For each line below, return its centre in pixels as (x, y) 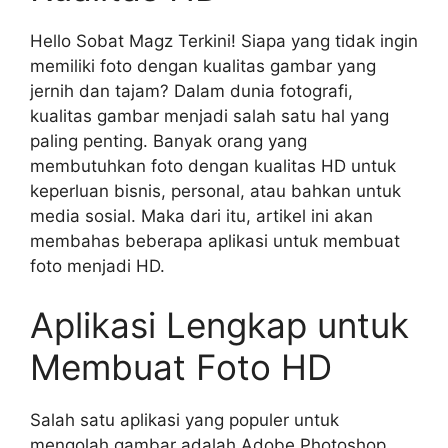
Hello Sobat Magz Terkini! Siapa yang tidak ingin (224, 40)
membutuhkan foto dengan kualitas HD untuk (213, 165)
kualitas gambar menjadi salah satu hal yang (209, 115)
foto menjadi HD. (97, 265)
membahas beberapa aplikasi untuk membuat (215, 240)
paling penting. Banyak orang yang (168, 140)
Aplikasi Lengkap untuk (219, 325)
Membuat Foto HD (181, 367)
